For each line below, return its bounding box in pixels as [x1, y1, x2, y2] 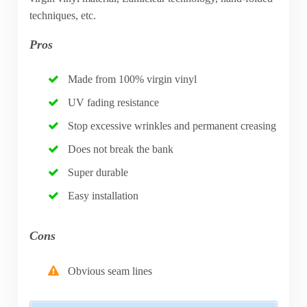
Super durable [68, 167, 129, 179]
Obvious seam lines [68, 265, 153, 277]
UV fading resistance [68, 97, 160, 109]
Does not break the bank [68, 143, 174, 156]
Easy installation [68, 190, 139, 202]
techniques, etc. [29, 9, 96, 21]
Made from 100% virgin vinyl [68, 73, 197, 86]
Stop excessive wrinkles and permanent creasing [68, 120, 277, 132]
